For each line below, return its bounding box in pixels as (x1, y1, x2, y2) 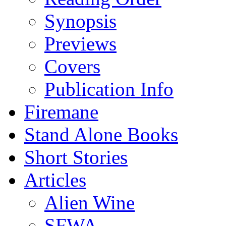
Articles (24, 168, 86, 191)
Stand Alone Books (24, 123, 178, 145)
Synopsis (44, 10, 117, 32)
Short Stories (24, 146, 128, 168)
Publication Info (44, 78, 174, 100)
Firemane (24, 100, 98, 123)
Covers (44, 55, 100, 77)
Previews (44, 32, 117, 54)
